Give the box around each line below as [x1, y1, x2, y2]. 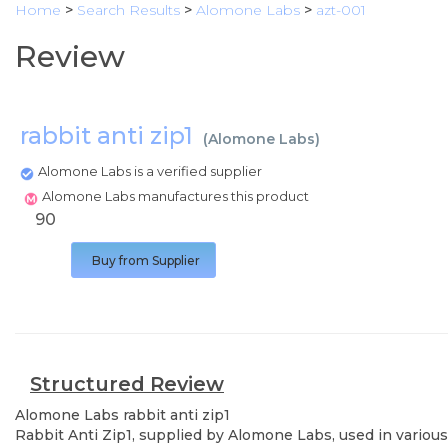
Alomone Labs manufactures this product [42, 188, 312, 204]
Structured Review [30, 372, 224, 396]
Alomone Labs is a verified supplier [38, 163, 262, 179]
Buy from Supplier [92, 253, 200, 268]
